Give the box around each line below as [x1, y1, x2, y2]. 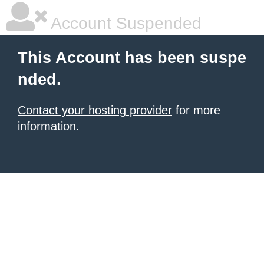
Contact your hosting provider [18, 104, 172, 117]
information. [18, 120, 80, 133]
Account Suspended [47, 14, 202, 32]
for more [172, 104, 220, 117]
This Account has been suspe [18, 49, 246, 67]
